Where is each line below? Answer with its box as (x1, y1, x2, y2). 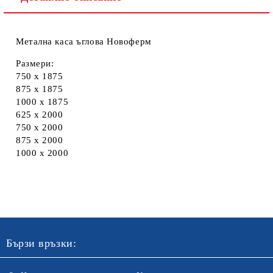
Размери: (16, 58, 54, 68)
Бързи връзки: (6, 236, 77, 249)
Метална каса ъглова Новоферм (16, 36, 152, 46)
